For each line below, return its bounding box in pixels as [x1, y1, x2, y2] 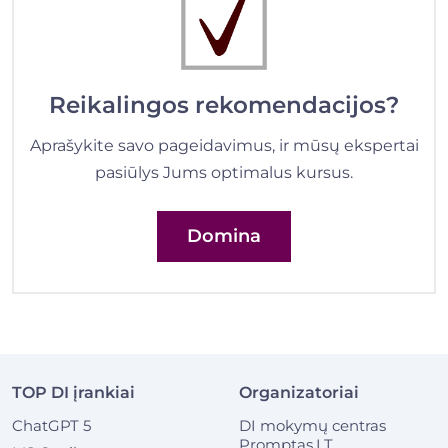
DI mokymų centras [239, 415, 386, 435]
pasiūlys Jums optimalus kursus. [95, 162, 353, 182]
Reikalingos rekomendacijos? [49, 89, 399, 119]
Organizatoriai [239, 382, 359, 402]
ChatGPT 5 [12, 415, 91, 435]
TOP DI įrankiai [12, 382, 135, 402]
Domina [187, 224, 261, 247]
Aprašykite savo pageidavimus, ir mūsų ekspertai [29, 135, 419, 155]
